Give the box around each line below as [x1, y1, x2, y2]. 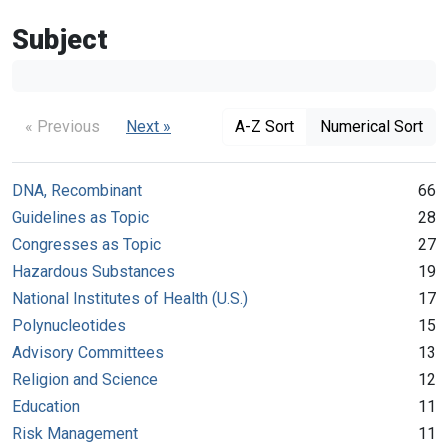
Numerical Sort [320, 116, 423, 136]
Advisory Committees [12, 342, 164, 362]
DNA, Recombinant [12, 180, 142, 200]
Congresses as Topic [12, 234, 161, 254]
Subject [12, 23, 108, 56]
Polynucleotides [12, 315, 126, 335]
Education [12, 396, 80, 416]
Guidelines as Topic [12, 207, 149, 227]
